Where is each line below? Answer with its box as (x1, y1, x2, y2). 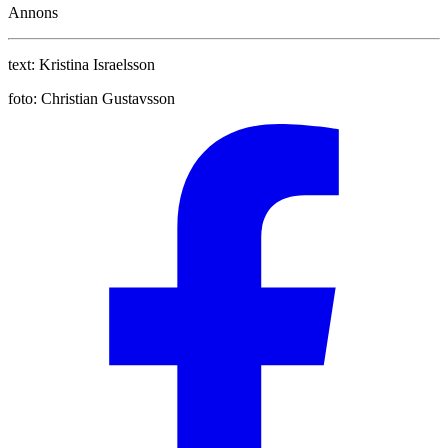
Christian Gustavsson (41, 90, 175, 108)
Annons (8, 4, 58, 22)
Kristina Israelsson (39, 56, 155, 74)
